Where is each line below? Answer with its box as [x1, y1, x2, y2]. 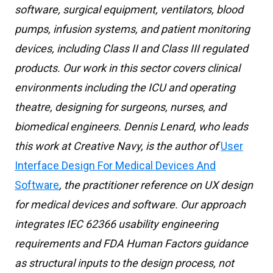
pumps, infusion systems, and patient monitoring [15, 23, 250, 35]
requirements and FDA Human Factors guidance [15, 237, 248, 250]
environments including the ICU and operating [15, 81, 235, 94]
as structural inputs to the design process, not [15, 257, 234, 269]
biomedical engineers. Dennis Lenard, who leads [15, 120, 248, 133]
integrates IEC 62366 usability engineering [15, 218, 218, 230]
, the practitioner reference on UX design [59, 179, 253, 191]
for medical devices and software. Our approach [15, 198, 246, 211]
